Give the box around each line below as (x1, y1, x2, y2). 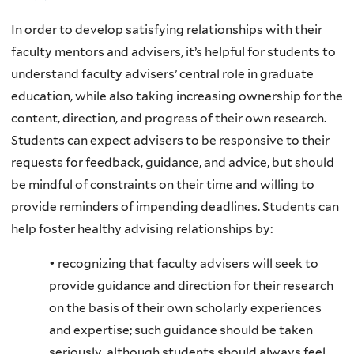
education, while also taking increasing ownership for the (11, 88, 343, 104)
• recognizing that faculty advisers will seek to (49, 255, 318, 271)
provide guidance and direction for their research (49, 277, 333, 293)
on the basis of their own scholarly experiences (49, 299, 322, 315)
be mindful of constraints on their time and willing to (11, 177, 314, 193)
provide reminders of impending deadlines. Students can (11, 199, 339, 215)
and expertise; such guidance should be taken (49, 322, 313, 337)
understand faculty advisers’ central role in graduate (11, 66, 314, 82)
